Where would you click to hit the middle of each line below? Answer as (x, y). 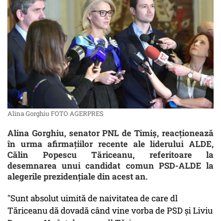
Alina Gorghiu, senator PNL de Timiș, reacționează (110, 133)
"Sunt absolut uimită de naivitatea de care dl (92, 198)
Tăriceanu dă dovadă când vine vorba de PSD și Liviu (110, 211)
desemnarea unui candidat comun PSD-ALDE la (110, 166)
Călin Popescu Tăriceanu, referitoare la (110, 155)
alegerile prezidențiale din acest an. (77, 177)
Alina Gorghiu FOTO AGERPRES (55, 114)
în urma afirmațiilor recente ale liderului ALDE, (110, 144)
